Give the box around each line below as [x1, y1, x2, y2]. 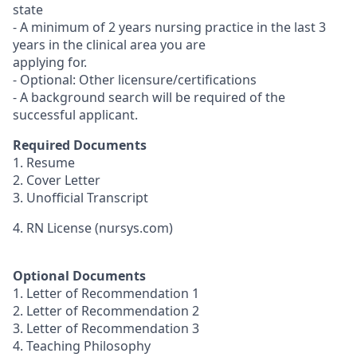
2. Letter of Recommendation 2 [13, 302, 199, 320]
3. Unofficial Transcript [13, 189, 148, 206]
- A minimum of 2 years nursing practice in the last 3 [13, 18, 326, 36]
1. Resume [13, 154, 75, 171]
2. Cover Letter [13, 171, 100, 189]
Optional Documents [13, 267, 146, 284]
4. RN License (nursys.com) [13, 219, 173, 237]
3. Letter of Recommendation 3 [13, 320, 199, 337]
